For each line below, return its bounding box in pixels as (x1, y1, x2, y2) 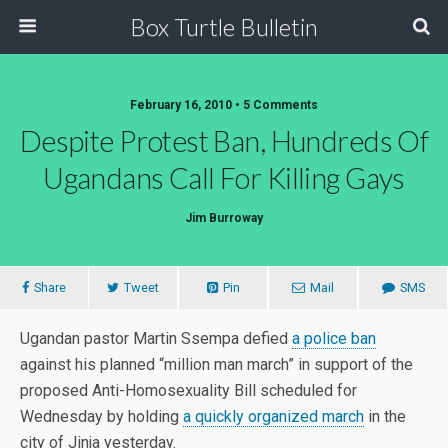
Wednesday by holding (20, 407, 183, 426)
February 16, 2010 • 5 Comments (130, 98, 318, 112)
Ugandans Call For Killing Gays (43, 161, 405, 195)
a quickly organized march (183, 407, 364, 426)
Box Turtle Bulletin (130, 12, 318, 41)
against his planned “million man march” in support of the (20, 355, 413, 374)
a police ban (292, 329, 376, 348)
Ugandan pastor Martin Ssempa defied (20, 329, 292, 348)
